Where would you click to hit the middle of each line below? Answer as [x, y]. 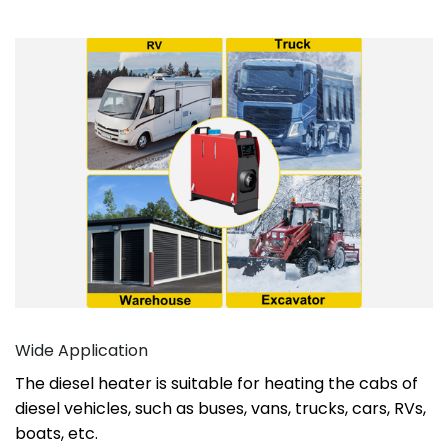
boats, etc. [56, 433]
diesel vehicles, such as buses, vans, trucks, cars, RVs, [220, 408]
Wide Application [81, 350]
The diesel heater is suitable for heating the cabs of [216, 383]
